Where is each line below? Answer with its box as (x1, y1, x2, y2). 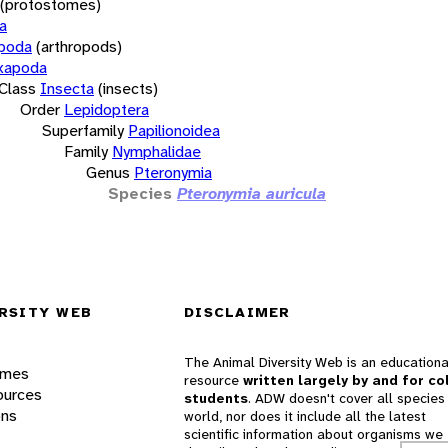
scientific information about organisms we (184, 425, 443, 444)
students (184, 389, 248, 408)
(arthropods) (36, 35, 122, 57)
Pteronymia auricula (177, 182, 326, 204)
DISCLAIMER (184, 303, 291, 322)
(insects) (98, 77, 158, 99)
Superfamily (42, 119, 124, 141)
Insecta (40, 77, 94, 99)
